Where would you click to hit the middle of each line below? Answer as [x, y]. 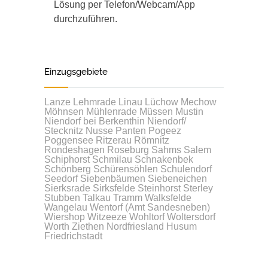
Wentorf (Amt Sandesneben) [150, 207]
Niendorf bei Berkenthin [95, 121]
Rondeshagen [74, 150]
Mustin [189, 112]
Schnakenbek [164, 159]
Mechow [199, 102]
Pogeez [165, 131]
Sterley [198, 188]
